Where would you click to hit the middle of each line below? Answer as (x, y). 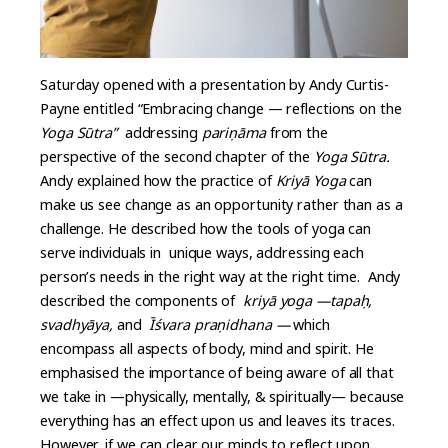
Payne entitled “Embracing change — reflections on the (221, 108)
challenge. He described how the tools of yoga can (206, 228)
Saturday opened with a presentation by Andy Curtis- (214, 84)
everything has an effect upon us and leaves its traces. (217, 420)
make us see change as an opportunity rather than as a (221, 204)
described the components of (142, 300)
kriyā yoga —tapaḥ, (308, 300)
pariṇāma (235, 132)
